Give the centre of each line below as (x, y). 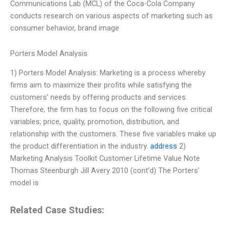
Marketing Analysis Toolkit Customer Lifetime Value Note (105, 158)
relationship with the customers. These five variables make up (113, 134)
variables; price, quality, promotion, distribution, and (95, 122)
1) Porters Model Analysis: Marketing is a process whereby (108, 73)
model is (24, 183)
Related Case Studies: (57, 210)
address (164, 146)
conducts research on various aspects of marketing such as (111, 16)
